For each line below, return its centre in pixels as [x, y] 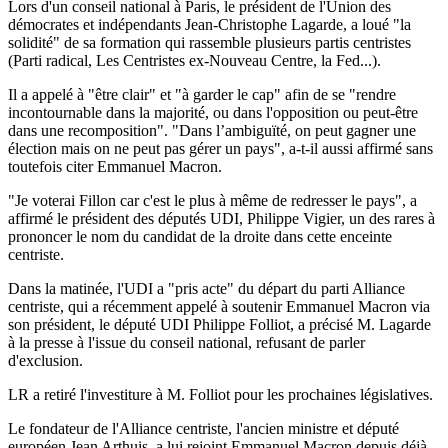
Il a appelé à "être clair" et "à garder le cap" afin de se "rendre [202, 94]
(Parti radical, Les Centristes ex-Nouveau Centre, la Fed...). [194, 60]
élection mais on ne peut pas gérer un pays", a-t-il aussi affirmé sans [220, 148]
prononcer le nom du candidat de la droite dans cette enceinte [200, 236]
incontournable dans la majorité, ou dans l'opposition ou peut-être [213, 112]
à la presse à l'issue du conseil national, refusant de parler [186, 342]
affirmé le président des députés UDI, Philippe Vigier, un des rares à [221, 218]
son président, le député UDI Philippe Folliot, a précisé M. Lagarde [219, 324]
